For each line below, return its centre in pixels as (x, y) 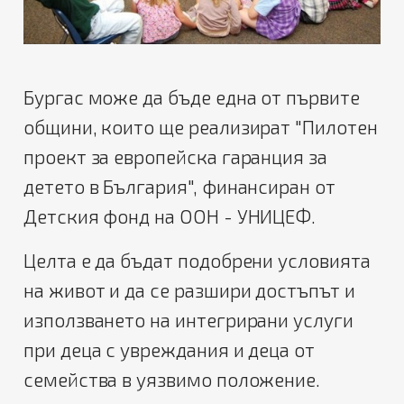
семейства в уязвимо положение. (172, 379)
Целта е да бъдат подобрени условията (197, 260)
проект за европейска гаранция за (175, 156)
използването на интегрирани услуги (188, 319)
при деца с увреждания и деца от (170, 349)
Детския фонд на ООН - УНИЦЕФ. (170, 216)
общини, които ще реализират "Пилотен (201, 126)
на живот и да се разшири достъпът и (189, 289)
